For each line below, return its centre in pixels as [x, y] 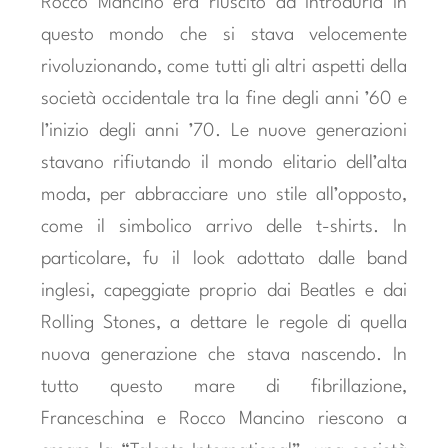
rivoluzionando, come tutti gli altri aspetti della [224, 66]
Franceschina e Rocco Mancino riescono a [224, 418]
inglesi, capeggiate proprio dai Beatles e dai [224, 290]
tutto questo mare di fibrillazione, [224, 386]
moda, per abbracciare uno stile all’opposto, [224, 194]
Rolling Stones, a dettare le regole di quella [224, 322]
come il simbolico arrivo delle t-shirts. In [224, 226]
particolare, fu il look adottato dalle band [224, 258]
